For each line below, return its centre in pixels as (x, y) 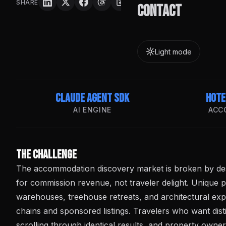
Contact (159, 11)
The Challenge (46, 155)
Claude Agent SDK (92, 98)
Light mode (173, 51)
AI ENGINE (92, 110)
